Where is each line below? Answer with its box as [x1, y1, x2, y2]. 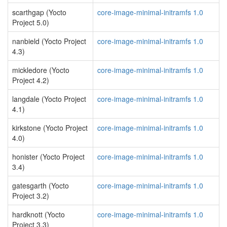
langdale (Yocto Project [12, 94, 86, 104]
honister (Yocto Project [12, 152, 85, 162]
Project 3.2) [12, 191, 49, 201]
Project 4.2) [12, 75, 49, 85]
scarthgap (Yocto [12, 7, 66, 17]
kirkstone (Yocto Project [12, 123, 88, 133]
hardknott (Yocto [12, 209, 65, 219]
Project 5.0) [12, 17, 49, 27]
